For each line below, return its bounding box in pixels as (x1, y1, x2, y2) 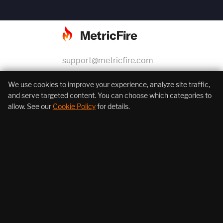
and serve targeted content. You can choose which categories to (8, 91, 212, 100)
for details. (96, 102, 130, 111)
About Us (7, 140, 48, 151)
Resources (7, 211, 53, 222)
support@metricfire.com (62, 56, 153, 66)
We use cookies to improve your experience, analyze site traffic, (8, 80, 210, 89)
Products (7, 176, 47, 187)
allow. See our (8, 102, 53, 111)
